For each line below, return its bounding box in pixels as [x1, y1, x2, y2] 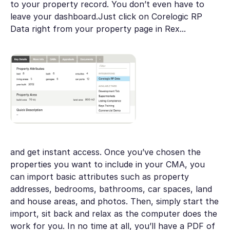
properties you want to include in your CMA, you [10, 159, 205, 170]
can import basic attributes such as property [10, 171, 189, 182]
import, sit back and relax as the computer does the [10, 208, 217, 219]
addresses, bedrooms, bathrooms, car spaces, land [10, 184, 212, 195]
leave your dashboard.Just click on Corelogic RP [10, 11, 202, 22]
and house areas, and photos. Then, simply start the [10, 196, 219, 207]
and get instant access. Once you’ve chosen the [10, 147, 201, 158]
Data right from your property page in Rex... [10, 23, 186, 34]
